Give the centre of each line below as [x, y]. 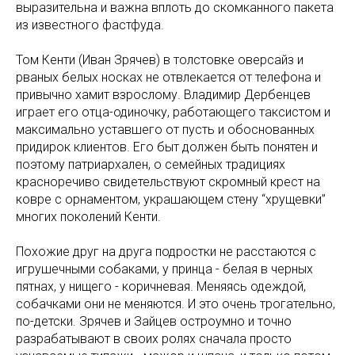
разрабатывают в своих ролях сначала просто [154, 339]
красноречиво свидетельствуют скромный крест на [168, 182]
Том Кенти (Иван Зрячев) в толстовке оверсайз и [160, 60]
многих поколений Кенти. [88, 217]
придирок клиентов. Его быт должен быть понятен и [167, 147]
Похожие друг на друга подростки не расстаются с [166, 252]
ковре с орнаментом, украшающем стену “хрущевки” [171, 200]
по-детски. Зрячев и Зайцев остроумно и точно [154, 322]
